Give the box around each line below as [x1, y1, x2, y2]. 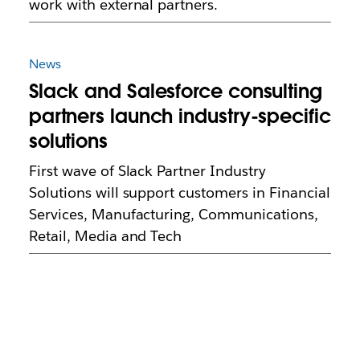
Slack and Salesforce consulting [28, 79, 322, 104]
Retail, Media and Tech [28, 227, 182, 246]
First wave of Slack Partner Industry [28, 162, 267, 181]
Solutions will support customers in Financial [28, 183, 330, 202]
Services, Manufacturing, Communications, [28, 205, 318, 224]
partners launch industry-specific [28, 104, 331, 129]
